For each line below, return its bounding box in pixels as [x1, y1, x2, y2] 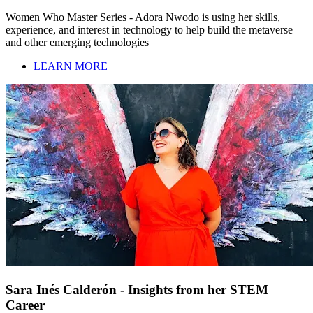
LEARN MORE [34, 59, 108, 72]
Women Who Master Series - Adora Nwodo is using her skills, [6, 10, 280, 23]
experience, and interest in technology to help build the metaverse [6, 23, 293, 36]
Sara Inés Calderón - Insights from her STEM [6, 282, 268, 297]
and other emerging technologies [6, 36, 149, 48]
